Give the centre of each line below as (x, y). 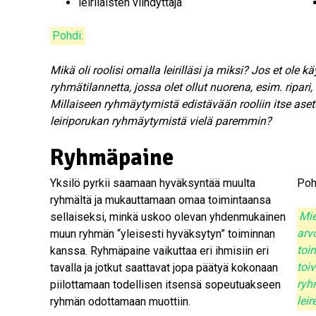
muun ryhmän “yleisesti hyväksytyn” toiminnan (163, 233)
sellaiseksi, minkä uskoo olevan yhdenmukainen (168, 217)
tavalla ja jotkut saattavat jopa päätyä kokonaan (164, 267)
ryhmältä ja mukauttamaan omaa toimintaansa (162, 200)
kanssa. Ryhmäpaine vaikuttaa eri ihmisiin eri (159, 250)
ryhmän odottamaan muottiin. (120, 301)
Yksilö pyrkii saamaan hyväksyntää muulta (153, 183)
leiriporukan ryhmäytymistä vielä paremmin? (162, 121)
